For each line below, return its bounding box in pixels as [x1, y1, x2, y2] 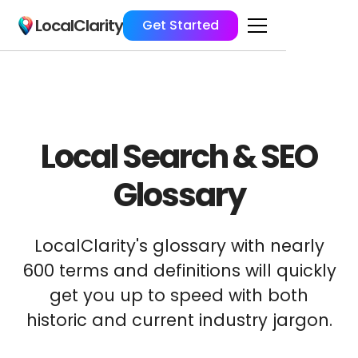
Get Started [142, 15, 219, 34]
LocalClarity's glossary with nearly [34, 234, 324, 257]
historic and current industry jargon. [26, 308, 332, 332]
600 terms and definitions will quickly [22, 259, 336, 282]
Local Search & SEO [41, 134, 317, 179]
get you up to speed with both [50, 284, 308, 307]
